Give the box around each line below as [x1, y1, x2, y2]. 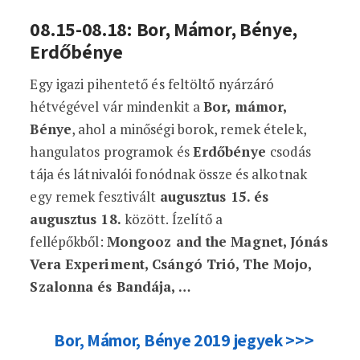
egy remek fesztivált [30, 187, 160, 206]
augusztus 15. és [159, 187, 269, 206]
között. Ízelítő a [121, 210, 223, 228]
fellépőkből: [30, 232, 107, 251]
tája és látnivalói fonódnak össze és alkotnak [30, 165, 307, 183]
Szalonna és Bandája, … [30, 277, 190, 296]
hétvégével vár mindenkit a [30, 97, 204, 116]
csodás [269, 142, 312, 161]
